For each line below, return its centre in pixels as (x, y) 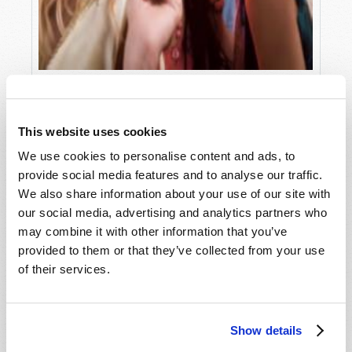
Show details (266, 330)
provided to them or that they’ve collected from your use (171, 251)
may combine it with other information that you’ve (153, 232)
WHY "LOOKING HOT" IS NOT (125, 88)
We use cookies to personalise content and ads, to (157, 156)
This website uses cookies (93, 131)
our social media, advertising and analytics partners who (172, 213)
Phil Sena (94, 113)
